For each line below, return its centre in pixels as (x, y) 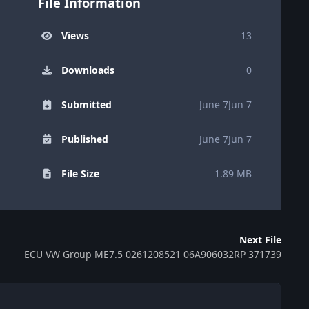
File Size (80, 174)
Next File (260, 239)
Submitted (86, 105)
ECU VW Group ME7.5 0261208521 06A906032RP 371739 (153, 254)
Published (84, 139)
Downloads (88, 70)
